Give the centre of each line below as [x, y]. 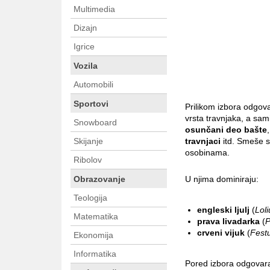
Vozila [86, 66]
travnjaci [203, 141]
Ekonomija [93, 235]
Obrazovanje [99, 179]
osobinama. [207, 153]
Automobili [93, 85]
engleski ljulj [223, 210]
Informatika [95, 254]
